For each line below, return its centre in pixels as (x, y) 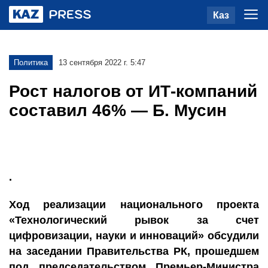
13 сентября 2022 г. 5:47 (102, 63)
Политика (31, 63)
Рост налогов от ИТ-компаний (133, 91)
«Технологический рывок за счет (134, 220)
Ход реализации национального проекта (134, 205)
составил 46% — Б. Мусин (118, 110)
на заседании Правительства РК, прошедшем (134, 251)
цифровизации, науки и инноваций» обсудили (134, 236)
